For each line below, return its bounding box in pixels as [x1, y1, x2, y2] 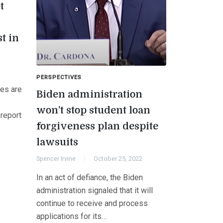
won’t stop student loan [36, 104, 150, 116]
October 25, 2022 [94, 154, 142, 162]
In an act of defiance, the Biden [36, 172, 143, 182]
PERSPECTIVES [36, 74, 82, 81]
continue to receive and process [36, 198, 148, 208]
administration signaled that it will [36, 185, 153, 195]
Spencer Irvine [36, 154, 76, 162]
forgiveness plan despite [36, 120, 158, 132]
